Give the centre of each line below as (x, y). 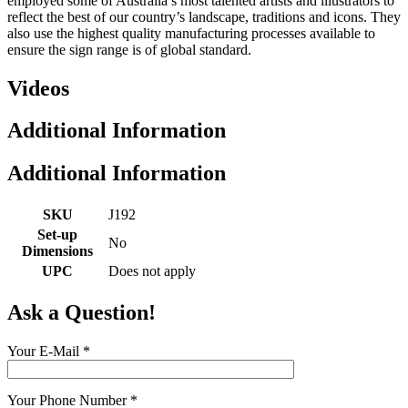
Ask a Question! (82, 313)
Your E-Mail (45, 352)
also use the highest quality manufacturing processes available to (191, 33)
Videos (38, 88)
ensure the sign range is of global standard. (129, 49)
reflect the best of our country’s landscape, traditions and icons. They (204, 16)
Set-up (57, 235)
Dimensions (57, 251)
